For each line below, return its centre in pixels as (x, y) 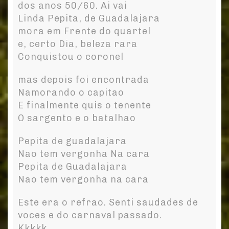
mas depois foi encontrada (84, 80)
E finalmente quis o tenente (85, 106)
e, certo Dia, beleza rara (78, 44)
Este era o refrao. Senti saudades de (108, 203)
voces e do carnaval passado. (90, 215)
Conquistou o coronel (71, 57)
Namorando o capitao (71, 93)
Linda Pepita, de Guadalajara (89, 19)
